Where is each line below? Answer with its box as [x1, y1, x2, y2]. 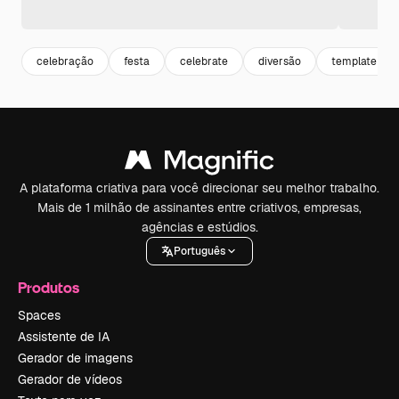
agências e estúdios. [141, 219, 258, 236]
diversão [258, 53, 301, 69]
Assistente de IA [18, 329, 110, 346]
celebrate [180, 53, 228, 69]
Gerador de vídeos [18, 371, 122, 388]
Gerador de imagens [18, 350, 133, 367]
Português [174, 243, 225, 258]
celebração [37, 53, 94, 69]
